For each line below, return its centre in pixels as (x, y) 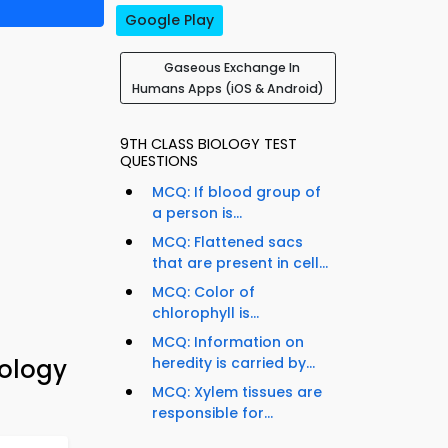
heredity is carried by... (233, 363)
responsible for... (212, 413)
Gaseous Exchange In (232, 68)
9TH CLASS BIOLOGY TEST (208, 144)
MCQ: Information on (228, 342)
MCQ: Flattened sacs (227, 242)
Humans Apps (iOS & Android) (228, 89)
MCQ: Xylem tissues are (237, 392)
